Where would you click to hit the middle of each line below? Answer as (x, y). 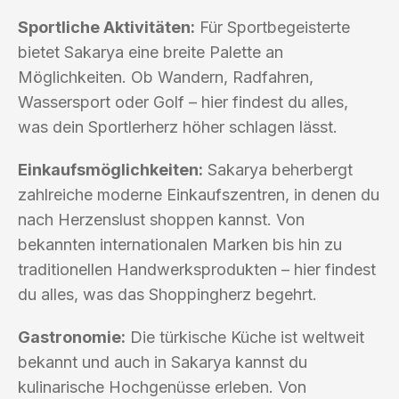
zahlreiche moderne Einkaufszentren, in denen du (199, 194)
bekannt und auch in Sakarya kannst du (163, 362)
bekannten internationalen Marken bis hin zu (180, 244)
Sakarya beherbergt (278, 169)
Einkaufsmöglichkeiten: (110, 169)
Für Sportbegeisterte (273, 27)
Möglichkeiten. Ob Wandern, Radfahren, (166, 77)
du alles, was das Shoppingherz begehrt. (167, 294)
